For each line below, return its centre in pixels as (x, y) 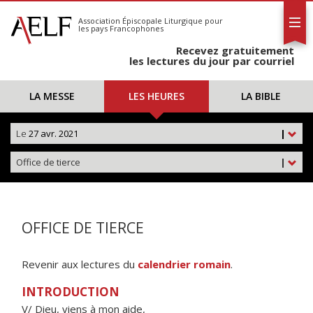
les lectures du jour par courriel (212, 61)
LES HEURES (156, 96)
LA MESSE (52, 96)
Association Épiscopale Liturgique (140, 21)
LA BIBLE (261, 96)
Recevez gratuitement (235, 50)
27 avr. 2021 (52, 133)
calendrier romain (184, 264)
